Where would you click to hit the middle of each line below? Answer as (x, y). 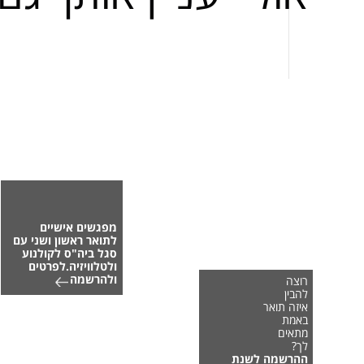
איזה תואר (286, 307)
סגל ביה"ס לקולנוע (69, 253)
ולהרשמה (93, 279)
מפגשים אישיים (78, 227)
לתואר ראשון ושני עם (65, 240)
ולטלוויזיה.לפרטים (72, 266)
